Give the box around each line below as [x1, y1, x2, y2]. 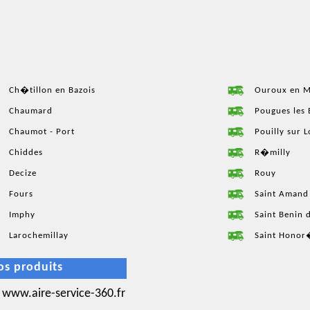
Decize [9, 168, 37, 178]
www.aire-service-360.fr [2, 287, 125, 300]
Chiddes [9, 147, 43, 157]
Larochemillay [9, 230, 69, 240]
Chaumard [9, 106, 53, 116]
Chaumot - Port [9, 127, 75, 136]
